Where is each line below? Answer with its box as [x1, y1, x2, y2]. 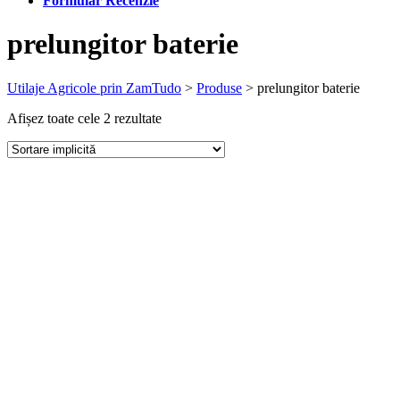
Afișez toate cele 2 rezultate [7, 110, 162, 126]
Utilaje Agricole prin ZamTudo [7, 79, 181, 96]
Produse [196, 79, 242, 96]
